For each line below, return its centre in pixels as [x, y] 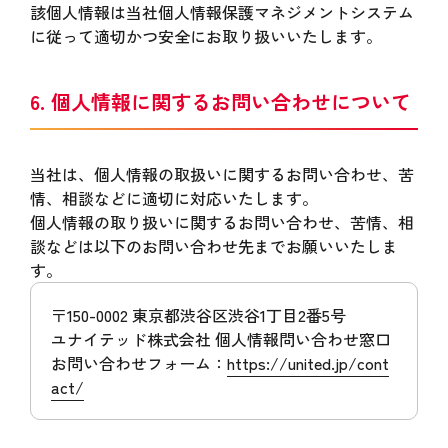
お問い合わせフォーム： [138, 363]
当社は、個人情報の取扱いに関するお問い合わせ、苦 [221, 174]
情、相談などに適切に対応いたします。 [173, 198]
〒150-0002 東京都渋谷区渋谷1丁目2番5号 [198, 315]
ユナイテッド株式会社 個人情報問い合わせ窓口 [220, 339]
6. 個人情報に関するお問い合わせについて [220, 101]
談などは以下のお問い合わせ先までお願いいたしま [213, 246]
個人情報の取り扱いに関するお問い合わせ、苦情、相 [221, 222]
